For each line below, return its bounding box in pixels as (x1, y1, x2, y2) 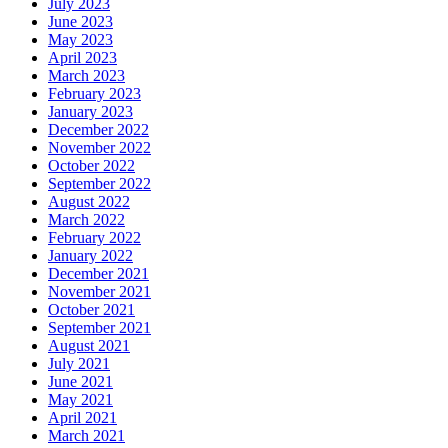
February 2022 (48, 228, 141, 246)
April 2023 (48, 48, 117, 66)
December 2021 (48, 264, 149, 282)
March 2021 (48, 426, 125, 444)
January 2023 (48, 102, 133, 120)
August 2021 (48, 336, 130, 354)
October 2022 (48, 156, 135, 174)
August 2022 (48, 192, 130, 210)
